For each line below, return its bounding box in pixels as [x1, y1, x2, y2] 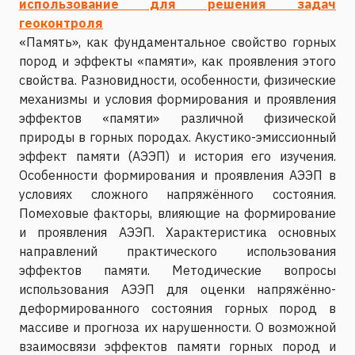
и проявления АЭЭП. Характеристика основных [19, 223, 336, 240]
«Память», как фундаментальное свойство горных [19, 33, 336, 50]
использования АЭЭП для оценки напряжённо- [19, 281, 336, 297]
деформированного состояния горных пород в [19, 300, 336, 316]
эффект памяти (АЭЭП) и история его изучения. [19, 147, 336, 164]
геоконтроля [19, 14, 103, 31]
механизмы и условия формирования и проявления [19, 90, 336, 107]
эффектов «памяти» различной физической [19, 109, 336, 126]
